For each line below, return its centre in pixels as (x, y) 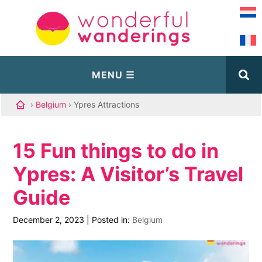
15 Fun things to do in (116, 151)
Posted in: (112, 219)
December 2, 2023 (49, 219)
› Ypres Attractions (104, 104)
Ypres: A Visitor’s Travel (128, 174)
